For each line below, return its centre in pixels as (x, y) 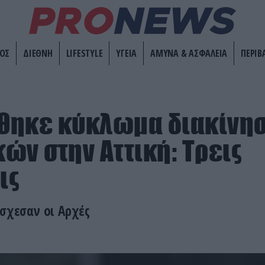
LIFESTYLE (84, 54)
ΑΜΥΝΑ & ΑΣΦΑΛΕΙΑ (189, 54)
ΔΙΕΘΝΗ (38, 54)
